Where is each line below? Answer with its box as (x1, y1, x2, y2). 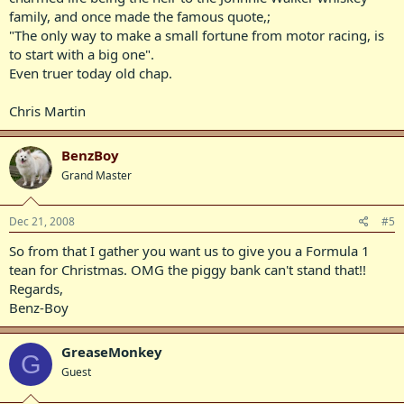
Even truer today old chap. (9, 63, 172, 82)
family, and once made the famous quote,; (9, 6, 271, 25)
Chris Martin (9, 101, 86, 120)
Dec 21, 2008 (9, 214, 75, 229)
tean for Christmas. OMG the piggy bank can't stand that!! (9, 261, 366, 279)
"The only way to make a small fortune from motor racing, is (9, 25, 384, 44)
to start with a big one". (9, 44, 154, 63)
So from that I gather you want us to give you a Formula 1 (9, 242, 370, 260)
